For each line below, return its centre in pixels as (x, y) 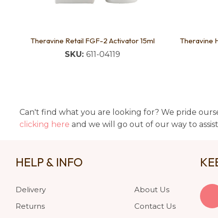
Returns (30, 206)
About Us (152, 189)
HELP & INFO (49, 162)
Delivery (31, 189)
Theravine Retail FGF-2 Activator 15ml (92, 40)
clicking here (45, 124)
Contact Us (155, 206)
